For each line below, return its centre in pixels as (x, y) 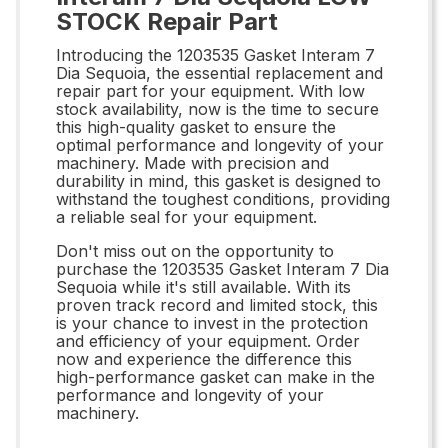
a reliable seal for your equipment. (186, 216)
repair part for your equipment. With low (210, 90)
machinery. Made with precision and (192, 162)
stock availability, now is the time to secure (217, 108)
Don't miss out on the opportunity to (195, 250)
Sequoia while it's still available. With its (203, 286)
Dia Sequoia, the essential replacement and (219, 72)
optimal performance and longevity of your (220, 144)
